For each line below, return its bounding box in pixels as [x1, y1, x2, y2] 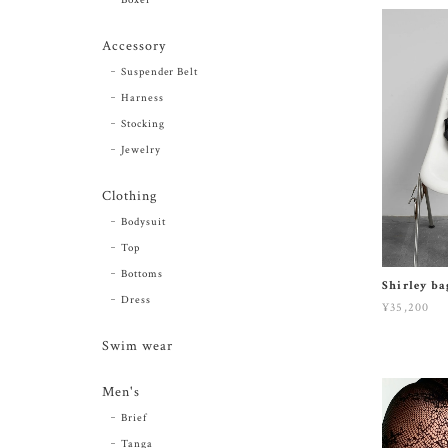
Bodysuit [120, 214, 166, 229]
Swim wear [102, 336, 173, 355]
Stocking [120, 116, 165, 131]
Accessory [102, 36, 166, 55]
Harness [120, 90, 164, 105]
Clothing [102, 186, 157, 205]
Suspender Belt [120, 64, 199, 79]
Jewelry [120, 142, 161, 157]
